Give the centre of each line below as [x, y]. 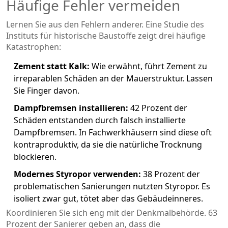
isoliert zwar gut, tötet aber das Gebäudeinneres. [108, 198]
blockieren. [35, 156]
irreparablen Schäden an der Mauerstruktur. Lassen [113, 78]
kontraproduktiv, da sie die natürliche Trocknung [108, 144]
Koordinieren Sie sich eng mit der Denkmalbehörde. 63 [112, 212]
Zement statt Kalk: [52, 66]
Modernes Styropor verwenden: [77, 174]
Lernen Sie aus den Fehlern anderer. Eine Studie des [105, 24]
